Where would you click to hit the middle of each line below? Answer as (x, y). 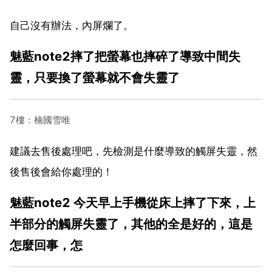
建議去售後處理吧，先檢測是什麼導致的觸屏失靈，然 (134, 151)
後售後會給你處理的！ (61, 172)
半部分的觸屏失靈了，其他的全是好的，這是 (131, 223)
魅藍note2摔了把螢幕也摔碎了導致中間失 (125, 56)
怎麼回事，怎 (46, 245)
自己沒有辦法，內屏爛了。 (72, 25)
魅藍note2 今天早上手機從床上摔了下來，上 (133, 202)
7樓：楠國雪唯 (40, 120)
